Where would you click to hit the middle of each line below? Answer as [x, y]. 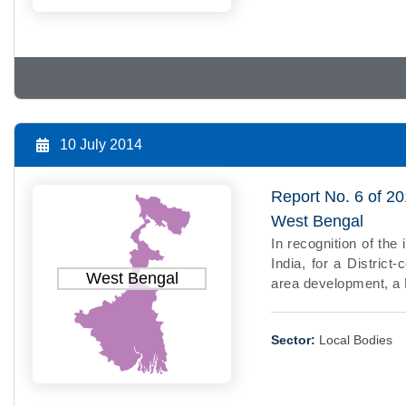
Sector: [294, 339]
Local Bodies [356, 339]
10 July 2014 [101, 144]
